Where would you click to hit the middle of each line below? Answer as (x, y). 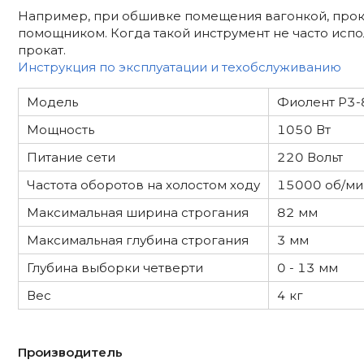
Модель (52, 102)
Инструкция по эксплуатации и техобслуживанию (179, 67)
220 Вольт (310, 157)
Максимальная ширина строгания (137, 212)
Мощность (60, 129)
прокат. (41, 50)
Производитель (70, 352)
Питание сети (71, 157)
